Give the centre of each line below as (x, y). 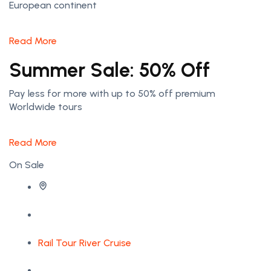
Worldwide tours (46, 107)
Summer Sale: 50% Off (109, 70)
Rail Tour (57, 243)
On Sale (27, 165)
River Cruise (105, 243)
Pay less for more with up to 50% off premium (112, 94)
